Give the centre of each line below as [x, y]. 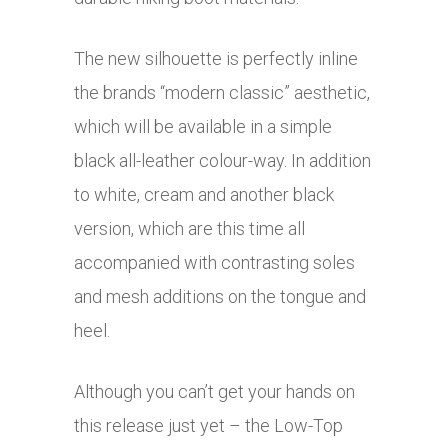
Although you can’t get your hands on [214, 392]
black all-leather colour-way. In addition [222, 161]
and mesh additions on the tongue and [220, 297]
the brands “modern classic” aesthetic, [222, 93]
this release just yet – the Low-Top [208, 426]
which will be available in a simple [203, 127]
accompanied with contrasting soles [214, 263]
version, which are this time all [189, 229]
